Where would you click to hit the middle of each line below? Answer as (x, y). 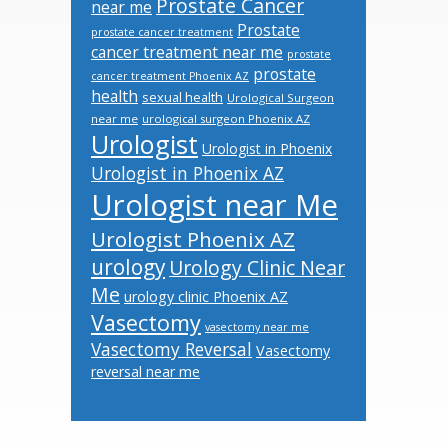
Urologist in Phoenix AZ (187, 173)
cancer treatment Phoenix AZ (170, 76)
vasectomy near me (257, 327)
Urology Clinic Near (257, 267)
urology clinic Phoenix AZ (206, 296)
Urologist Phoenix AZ (193, 239)
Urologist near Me (214, 205)
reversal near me (145, 371)
